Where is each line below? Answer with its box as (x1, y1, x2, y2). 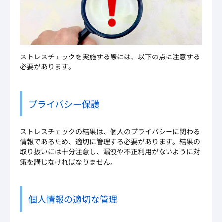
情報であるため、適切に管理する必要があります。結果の (20, 136, 200, 147)
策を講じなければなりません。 (20, 157, 117, 167)
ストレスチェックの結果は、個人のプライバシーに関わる (20, 126, 200, 137)
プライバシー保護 (28, 97, 100, 111)
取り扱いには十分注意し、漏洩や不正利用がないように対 (20, 146, 200, 157)
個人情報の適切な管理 (28, 192, 117, 206)
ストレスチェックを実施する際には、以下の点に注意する (20, 52, 200, 62)
